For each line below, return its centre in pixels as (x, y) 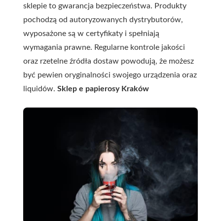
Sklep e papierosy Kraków (103, 89)
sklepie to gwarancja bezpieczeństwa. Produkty (105, 6)
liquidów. (40, 89)
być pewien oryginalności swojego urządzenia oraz (110, 75)
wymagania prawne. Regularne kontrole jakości (104, 47)
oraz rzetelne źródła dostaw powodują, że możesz (109, 61)
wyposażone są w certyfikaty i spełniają (91, 33)
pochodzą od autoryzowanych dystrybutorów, (103, 19)
